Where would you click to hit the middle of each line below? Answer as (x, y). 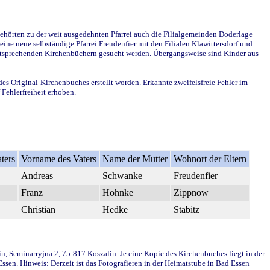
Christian (38, 209)
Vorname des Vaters (59, 159)
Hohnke (118, 192)
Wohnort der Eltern (210, 159)
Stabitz (187, 209)
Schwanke (122, 175)
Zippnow (191, 192)
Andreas (37, 175)
